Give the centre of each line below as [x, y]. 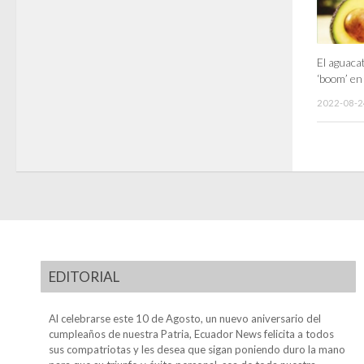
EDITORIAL [84, 277]
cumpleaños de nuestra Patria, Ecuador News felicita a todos [191, 334]
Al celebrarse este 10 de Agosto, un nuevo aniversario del [185, 318]
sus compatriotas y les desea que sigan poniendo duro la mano [197, 349]
